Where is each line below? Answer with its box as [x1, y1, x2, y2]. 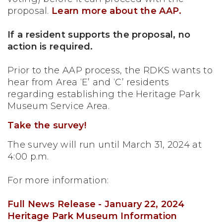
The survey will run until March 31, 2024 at [7, 139, 202, 150]
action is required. [7, 41, 93, 52]
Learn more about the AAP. [52, 5, 182, 16]
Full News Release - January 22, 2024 [7, 199, 185, 210]
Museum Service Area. [7, 101, 110, 111]
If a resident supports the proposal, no [7, 29, 191, 40]
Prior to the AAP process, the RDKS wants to [7, 65, 213, 76]
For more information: [7, 175, 109, 186]
